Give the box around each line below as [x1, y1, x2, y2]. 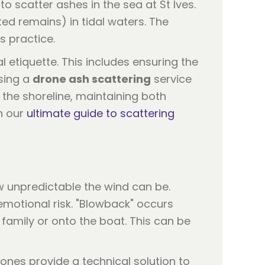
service [151, 72, 192, 86]
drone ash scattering [33, 72, 151, 86]
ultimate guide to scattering [27, 106, 174, 121]
